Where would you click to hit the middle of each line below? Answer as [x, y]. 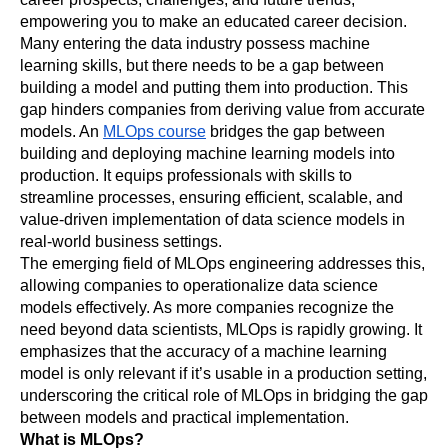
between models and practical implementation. [184, 417]
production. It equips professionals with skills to [186, 175]
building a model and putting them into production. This [214, 87]
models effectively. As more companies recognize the [207, 307]
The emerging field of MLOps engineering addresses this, [222, 263]
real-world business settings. [121, 241]
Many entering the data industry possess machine [195, 43]
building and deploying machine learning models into [207, 153]
